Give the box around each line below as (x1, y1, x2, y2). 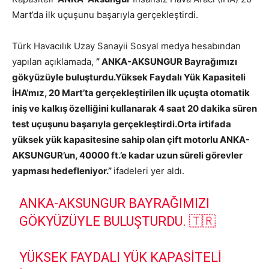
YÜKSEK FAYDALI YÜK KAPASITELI (19, 250, 222, 265)
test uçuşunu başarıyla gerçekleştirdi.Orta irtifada (12, 118, 231, 130)
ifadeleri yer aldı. (113, 165, 184, 177)
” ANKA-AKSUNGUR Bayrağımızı (96, 56, 237, 67)
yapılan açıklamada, (12, 56, 96, 67)
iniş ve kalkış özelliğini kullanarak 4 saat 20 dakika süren (12, 103, 257, 114)
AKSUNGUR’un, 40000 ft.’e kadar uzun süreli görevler (12, 150, 243, 161)
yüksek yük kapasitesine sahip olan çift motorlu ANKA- (12, 134, 250, 145)
